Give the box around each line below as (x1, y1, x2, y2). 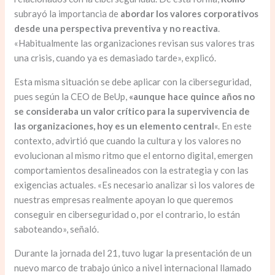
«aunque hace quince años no (129, 91, 255, 103)
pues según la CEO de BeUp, (14, 91, 130, 103)
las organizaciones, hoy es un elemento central (14, 120, 215, 132)
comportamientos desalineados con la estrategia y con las (14, 165, 249, 176)
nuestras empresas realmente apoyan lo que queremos (14, 194, 234, 206)
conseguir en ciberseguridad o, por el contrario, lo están (14, 209, 241, 220)
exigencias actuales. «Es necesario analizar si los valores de (14, 179, 255, 191)
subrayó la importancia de (14, 8, 121, 20)
